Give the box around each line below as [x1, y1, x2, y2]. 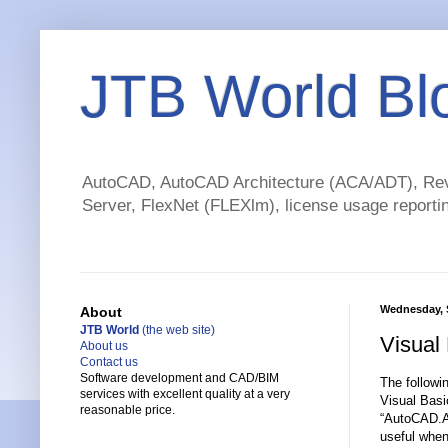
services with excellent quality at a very [80, 387, 290, 402]
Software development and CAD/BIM [80, 371, 279, 386]
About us [80, 339, 128, 354]
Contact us [80, 355, 138, 370]
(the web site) [139, 323, 215, 338]
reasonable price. [80, 403, 175, 418]
